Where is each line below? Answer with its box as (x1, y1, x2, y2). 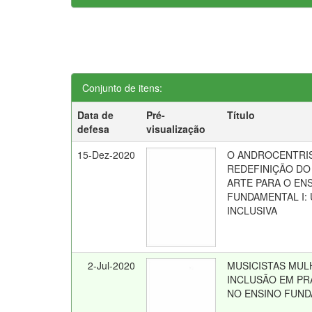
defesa (77, 122, 110, 136)
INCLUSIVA (227, 203, 278, 217)
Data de (77, 108, 114, 122)
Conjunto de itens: (82, 81, 162, 95)
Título (227, 108, 256, 122)
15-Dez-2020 (77, 148, 136, 162)
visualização (146, 122, 206, 136)
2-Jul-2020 (88, 258, 136, 272)
